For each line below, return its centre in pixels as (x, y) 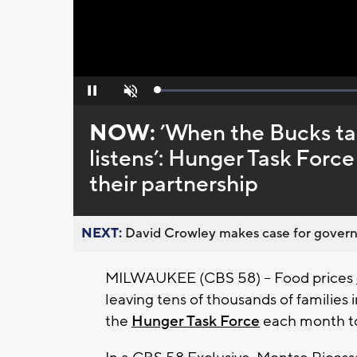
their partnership (173, 184)
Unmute (129, 95)
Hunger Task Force (196, 322)
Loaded (175, 94)
